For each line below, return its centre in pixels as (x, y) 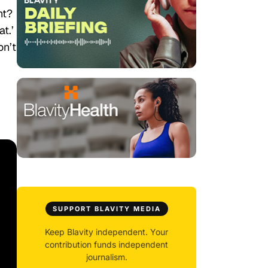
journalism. (106, 257)
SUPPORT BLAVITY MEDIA (106, 209)
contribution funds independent (106, 245)
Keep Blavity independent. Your (106, 232)
